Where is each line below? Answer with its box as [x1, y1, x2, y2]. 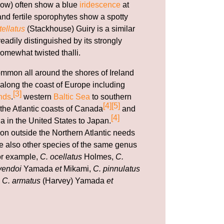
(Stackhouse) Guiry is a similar [25, 24, 135, 33]
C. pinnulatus [93, 164, 140, 173]
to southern [90, 92, 131, 101]
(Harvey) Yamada [40, 176, 106, 185]
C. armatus [2, 176, 40, 185]
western [21, 92, 53, 101]
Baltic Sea [53, 92, 90, 101]
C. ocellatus [40, 152, 82, 161]
